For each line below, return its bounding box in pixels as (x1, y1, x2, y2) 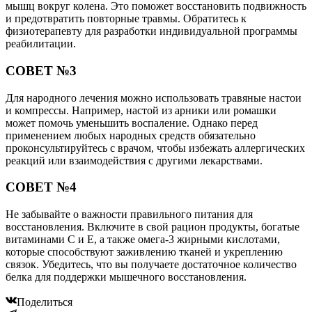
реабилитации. (6, 38, 76, 50)
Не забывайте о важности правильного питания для (6, 208, 253, 221)
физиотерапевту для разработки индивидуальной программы (6, 25, 297, 38)
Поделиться (17, 296, 72, 309)
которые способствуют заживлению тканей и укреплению (6, 246, 283, 258)
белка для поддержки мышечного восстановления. (6, 271, 247, 283)
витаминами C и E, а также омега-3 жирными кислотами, (6, 233, 280, 246)
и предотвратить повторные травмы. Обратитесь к (6, 13, 247, 25)
